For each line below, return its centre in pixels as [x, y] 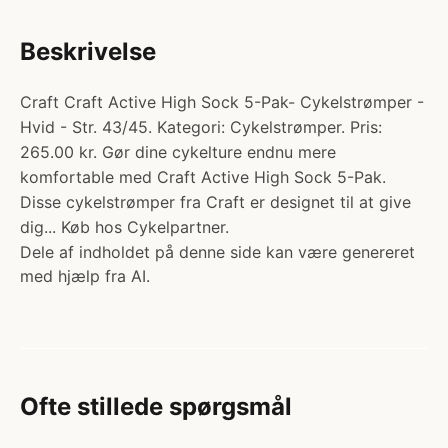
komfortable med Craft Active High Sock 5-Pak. [203, 177]
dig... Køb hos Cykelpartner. [124, 227]
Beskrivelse [88, 51]
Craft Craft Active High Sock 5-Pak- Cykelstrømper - [222, 102]
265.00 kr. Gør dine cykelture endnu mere [178, 152]
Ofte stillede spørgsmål [156, 406]
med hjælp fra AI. [85, 276]
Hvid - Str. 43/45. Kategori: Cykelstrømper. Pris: [201, 127]
